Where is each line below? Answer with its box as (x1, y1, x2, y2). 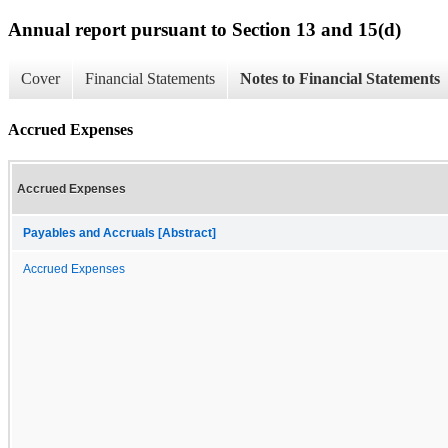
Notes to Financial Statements (240, 70, 440, 88)
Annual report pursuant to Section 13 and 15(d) (8, 18, 401, 40)
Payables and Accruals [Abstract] (23, 226, 216, 239)
